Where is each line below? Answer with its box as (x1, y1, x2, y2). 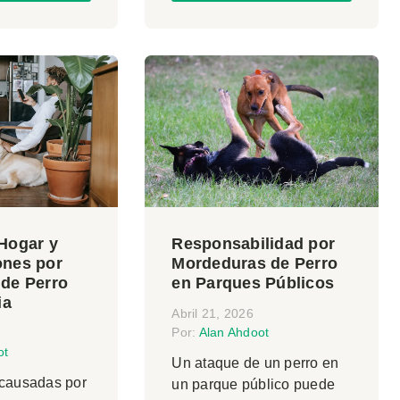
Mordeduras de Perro (171, 254, 338, 273)
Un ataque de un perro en (171, 355, 339, 371)
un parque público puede (171, 377, 336, 393)
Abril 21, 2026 (171, 306, 254, 321)
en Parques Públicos (171, 274, 335, 293)
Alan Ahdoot (198, 325, 270, 340)
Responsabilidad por (171, 235, 336, 254)
